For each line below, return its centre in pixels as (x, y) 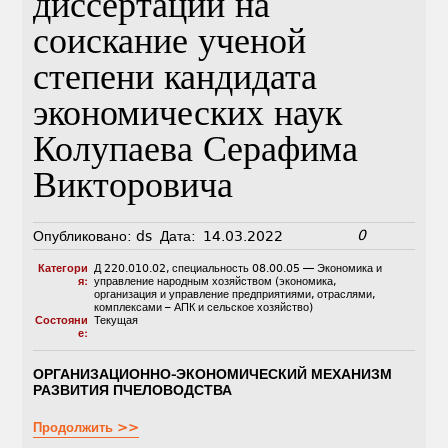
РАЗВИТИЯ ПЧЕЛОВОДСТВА (133, 390)
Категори (62, 269)
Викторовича (133, 189)
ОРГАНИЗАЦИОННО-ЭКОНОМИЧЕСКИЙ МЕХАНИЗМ (213, 374)
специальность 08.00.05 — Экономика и (276, 269)
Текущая (115, 321)
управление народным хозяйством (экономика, (214, 282)
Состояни (61, 321)
